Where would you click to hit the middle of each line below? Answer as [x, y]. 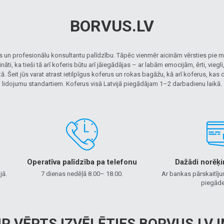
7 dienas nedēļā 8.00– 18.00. [82, 174]
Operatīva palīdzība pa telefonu [82, 162]
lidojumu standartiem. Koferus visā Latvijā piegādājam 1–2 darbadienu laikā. [112, 84]
